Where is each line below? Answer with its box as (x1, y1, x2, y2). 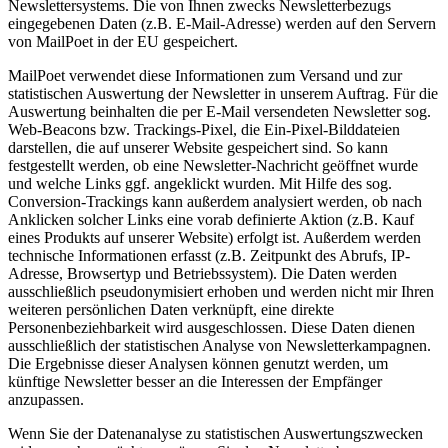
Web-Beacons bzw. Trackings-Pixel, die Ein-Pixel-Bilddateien (8, 120, 400, 138)
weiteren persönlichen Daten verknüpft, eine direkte (8, 300, 334, 318)
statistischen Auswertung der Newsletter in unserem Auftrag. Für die (8, 84, 438, 102)
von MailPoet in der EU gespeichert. (8, 32, 238, 50)
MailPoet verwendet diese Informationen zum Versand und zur (8, 66, 402, 84)
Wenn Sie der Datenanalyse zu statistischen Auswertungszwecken (8, 424, 423, 442)
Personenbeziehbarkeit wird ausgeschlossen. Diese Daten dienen (8, 318, 415, 336)
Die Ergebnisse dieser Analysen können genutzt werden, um (8, 354, 388, 372)
